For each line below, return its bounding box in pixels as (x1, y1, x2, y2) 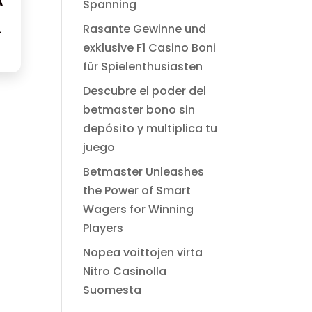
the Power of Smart (83, 182, 192, 198)
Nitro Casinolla (83, 263, 167, 279)
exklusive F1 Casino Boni (83, 40, 217, 56)
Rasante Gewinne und (83, 21, 207, 37)
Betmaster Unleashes (83, 164, 205, 180)
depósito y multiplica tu (83, 120, 218, 136)
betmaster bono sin (83, 102, 196, 118)
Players (83, 220, 124, 236)
